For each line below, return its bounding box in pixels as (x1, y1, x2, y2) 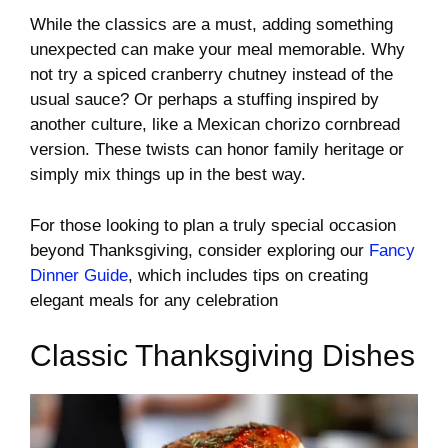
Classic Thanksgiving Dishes (30, 339, 415, 373)
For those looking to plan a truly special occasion (30, 215, 396, 235)
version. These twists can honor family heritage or (30, 140, 404, 160)
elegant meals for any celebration (30, 290, 278, 310)
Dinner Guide (30, 265, 128, 285)
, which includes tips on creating (128, 265, 368, 285)
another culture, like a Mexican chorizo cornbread (30, 115, 400, 135)
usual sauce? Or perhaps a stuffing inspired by (30, 90, 379, 110)
